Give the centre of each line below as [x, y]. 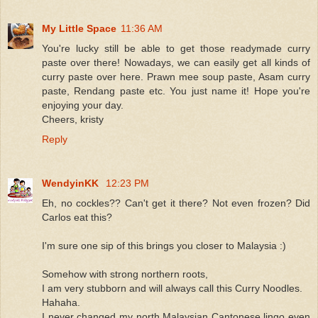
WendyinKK [72, 183]
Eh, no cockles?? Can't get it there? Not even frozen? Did [176, 203]
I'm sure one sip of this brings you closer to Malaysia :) [164, 245]
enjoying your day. [83, 105]
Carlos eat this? [77, 217]
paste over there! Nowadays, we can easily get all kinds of [176, 62]
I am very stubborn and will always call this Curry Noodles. [172, 288]
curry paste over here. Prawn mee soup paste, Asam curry [176, 76]
